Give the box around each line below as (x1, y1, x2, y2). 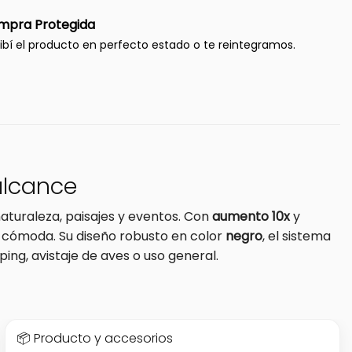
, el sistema (262, 226, 331, 245)
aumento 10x (212, 207, 290, 225)
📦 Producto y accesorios (16, 328, 173, 347)
